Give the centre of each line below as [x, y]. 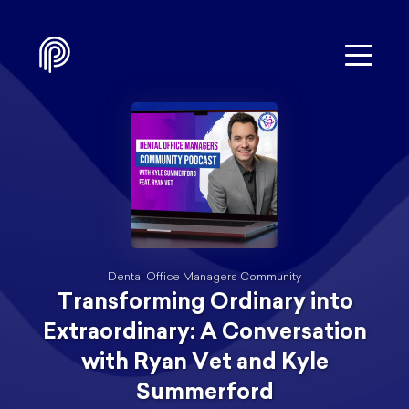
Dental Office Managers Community [204, 278]
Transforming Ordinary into [204, 303]
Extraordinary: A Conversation [204, 333]
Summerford [204, 393]
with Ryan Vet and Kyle [204, 363]
